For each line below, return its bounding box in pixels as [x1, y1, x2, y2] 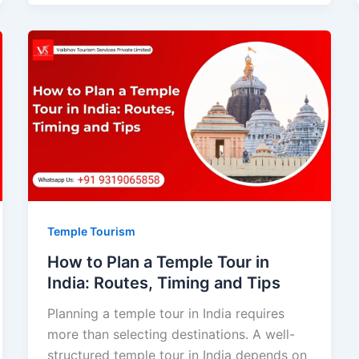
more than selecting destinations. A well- [46, 325, 295, 342]
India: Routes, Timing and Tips [46, 272, 280, 292]
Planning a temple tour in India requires [46, 305, 284, 321]
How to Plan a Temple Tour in [46, 252, 269, 272]
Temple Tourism [46, 224, 135, 238]
